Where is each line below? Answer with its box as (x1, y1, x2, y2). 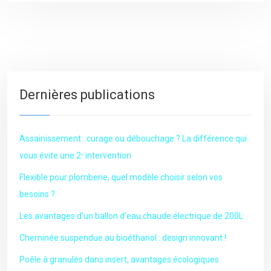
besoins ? (19, 189, 55, 199)
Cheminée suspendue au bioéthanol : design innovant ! (19, 233, 226, 243)
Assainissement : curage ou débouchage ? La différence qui (19, 134, 247, 143)
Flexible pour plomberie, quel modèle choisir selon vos (19, 172, 223, 182)
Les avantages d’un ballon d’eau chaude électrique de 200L (19, 211, 243, 221)
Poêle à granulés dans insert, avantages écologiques (19, 255, 219, 264)
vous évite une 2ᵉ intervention (19, 151, 131, 160)
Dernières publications (19, 87, 155, 102)
